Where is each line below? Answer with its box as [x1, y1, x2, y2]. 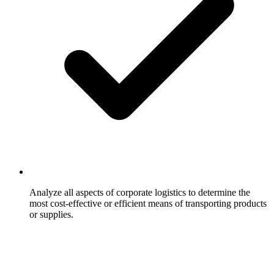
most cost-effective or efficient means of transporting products [29, 198, 267, 209]
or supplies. [29, 209, 73, 220]
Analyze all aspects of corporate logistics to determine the [29, 187, 250, 198]
